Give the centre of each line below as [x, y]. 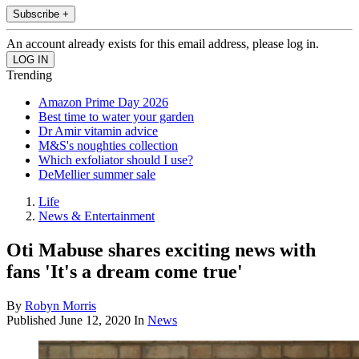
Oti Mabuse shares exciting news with [161, 250]
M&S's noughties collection [108, 146]
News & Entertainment [97, 216]
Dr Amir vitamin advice [98, 131]
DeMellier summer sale [97, 175]
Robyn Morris [61, 306]
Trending [29, 75]
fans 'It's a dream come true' [125, 272]
